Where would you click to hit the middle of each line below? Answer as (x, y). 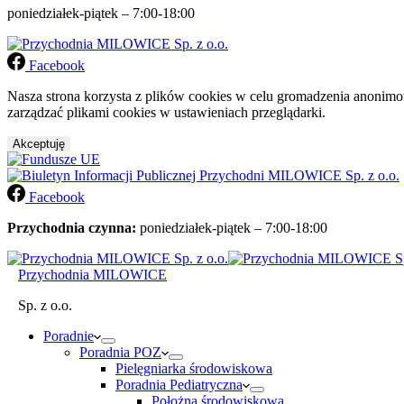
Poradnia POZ (120, 352)
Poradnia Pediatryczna (179, 385)
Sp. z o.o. (45, 305)
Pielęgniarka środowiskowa (194, 368)
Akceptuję (39, 144)
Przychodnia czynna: (72, 228)
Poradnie (69, 336)
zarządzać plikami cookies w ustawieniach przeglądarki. (166, 112)
